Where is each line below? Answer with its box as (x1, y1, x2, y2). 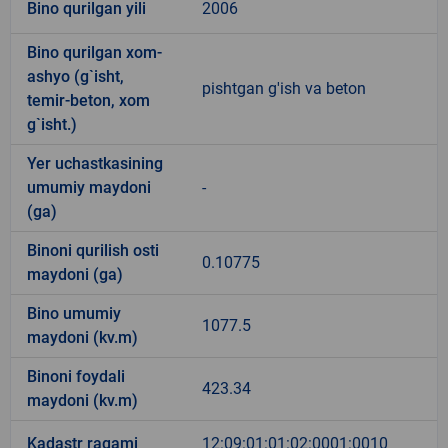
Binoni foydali (27, 366, 125, 386)
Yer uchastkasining (27, 153, 163, 173)
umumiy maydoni (27, 177, 151, 197)
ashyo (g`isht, (27, 66, 124, 86)
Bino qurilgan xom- (27, 42, 162, 62)
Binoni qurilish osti (27, 240, 159, 260)
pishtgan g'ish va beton (202, 78, 366, 98)
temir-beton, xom (27, 90, 150, 110)
